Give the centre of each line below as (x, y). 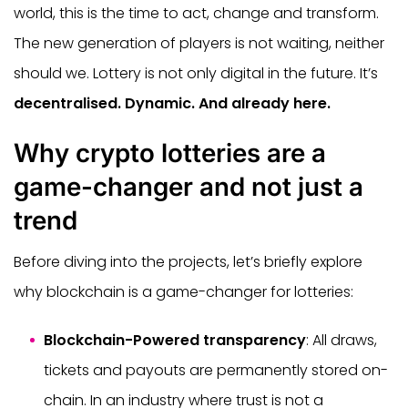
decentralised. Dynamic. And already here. (172, 103)
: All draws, (342, 340)
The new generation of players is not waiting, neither (199, 43)
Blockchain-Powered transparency (175, 340)
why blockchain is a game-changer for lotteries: (184, 291)
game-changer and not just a (189, 186)
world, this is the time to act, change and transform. (196, 13)
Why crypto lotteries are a (170, 153)
